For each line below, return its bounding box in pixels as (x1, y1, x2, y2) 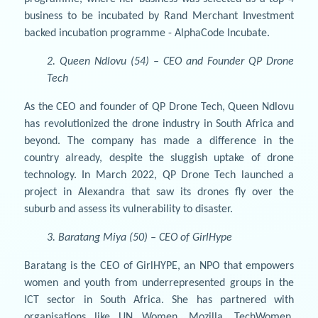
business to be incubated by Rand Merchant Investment (24, 10, 294, 22)
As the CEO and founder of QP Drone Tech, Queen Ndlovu (24, 101, 294, 113)
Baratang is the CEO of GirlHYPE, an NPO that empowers (24, 260, 294, 272)
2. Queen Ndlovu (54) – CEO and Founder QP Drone (47, 55, 294, 67)
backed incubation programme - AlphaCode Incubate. (24, 27, 270, 39)
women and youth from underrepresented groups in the (24, 277, 294, 289)
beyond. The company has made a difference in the (24, 135, 294, 147)
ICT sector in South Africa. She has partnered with (24, 294, 294, 306)
